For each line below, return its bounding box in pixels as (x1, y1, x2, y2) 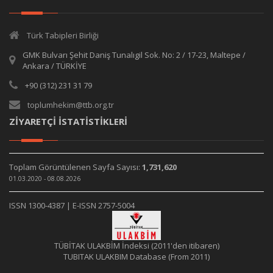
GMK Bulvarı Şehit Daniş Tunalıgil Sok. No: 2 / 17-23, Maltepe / (23, 49, 246, 60)
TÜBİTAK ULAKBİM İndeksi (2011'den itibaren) (54, 240, 219, 252)
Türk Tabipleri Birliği (27, 30, 99, 41)
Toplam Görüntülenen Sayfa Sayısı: (9, 161, 142, 172)
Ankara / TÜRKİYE (23, 60, 87, 71)
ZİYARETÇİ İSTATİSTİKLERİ (9, 115, 127, 127)
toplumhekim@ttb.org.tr (27, 99, 114, 110)
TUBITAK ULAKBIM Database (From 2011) (63, 251, 210, 263)
